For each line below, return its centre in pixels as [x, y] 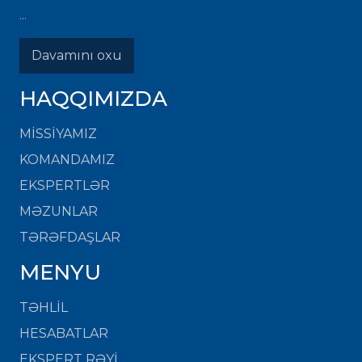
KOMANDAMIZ [67, 159]
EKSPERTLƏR [65, 185]
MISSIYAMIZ [58, 133]
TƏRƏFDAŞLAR [70, 237]
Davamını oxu [77, 55]
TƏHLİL [44, 307]
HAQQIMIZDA [93, 98]
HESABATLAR [64, 333]
